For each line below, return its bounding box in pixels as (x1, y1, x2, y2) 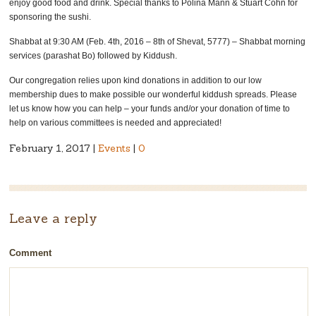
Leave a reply (9, 210, 98, 227)
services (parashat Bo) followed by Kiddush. (9, 51, 178, 61)
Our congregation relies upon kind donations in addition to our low (9, 75, 262, 86)
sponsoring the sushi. (9, 12, 92, 23)
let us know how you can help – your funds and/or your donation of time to (9, 104, 291, 114)
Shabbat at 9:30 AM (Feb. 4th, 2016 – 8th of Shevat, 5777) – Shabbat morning (9, 37, 306, 47)
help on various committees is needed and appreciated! (9, 118, 222, 128)
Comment (9, 248, 52, 259)
